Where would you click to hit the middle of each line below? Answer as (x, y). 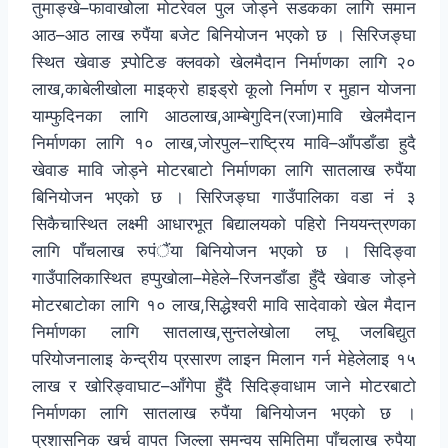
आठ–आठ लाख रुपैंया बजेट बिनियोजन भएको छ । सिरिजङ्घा (224, 35)
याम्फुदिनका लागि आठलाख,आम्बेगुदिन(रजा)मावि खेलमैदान (224, 116)
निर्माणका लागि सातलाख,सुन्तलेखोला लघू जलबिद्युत (224, 332)
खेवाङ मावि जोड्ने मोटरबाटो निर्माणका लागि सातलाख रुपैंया (224, 170)
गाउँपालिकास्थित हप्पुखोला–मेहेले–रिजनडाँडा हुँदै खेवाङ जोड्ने (224, 278)
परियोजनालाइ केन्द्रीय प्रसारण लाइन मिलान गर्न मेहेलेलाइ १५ (224, 359)
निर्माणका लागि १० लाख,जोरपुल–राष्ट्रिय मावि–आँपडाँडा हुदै (224, 143)
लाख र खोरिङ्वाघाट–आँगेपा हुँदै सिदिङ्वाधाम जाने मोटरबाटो (224, 386)
